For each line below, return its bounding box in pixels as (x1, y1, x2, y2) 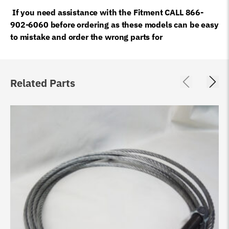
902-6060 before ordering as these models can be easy (10, 19, 219, 30)
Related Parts (10, 76, 75, 90)
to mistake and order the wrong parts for (10, 31, 163, 42)
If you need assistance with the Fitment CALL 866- (12, 7, 204, 17)
